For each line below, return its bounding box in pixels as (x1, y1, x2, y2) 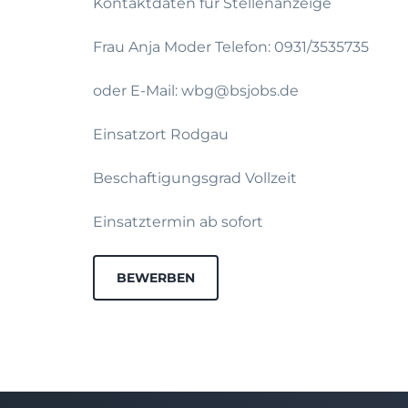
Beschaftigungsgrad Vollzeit (93, 169, 297, 187)
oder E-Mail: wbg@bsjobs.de (93, 82, 299, 99)
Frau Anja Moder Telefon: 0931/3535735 (93, 38, 369, 56)
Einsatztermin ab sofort (93, 213, 263, 230)
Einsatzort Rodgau (93, 126, 229, 143)
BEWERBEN (117, 270, 195, 286)
